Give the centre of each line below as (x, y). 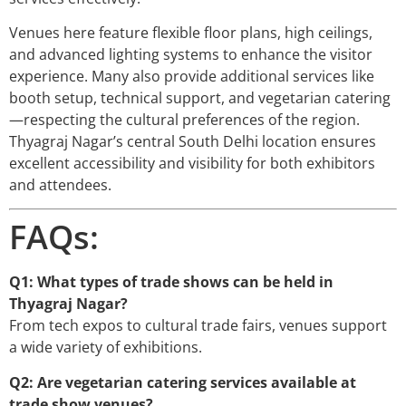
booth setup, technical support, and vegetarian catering (200, 98)
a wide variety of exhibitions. (106, 348)
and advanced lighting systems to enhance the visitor (191, 55)
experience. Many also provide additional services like (192, 77)
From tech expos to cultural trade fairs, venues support (198, 326)
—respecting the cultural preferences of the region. (184, 120)
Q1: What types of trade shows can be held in (171, 282)
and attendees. (60, 185)
